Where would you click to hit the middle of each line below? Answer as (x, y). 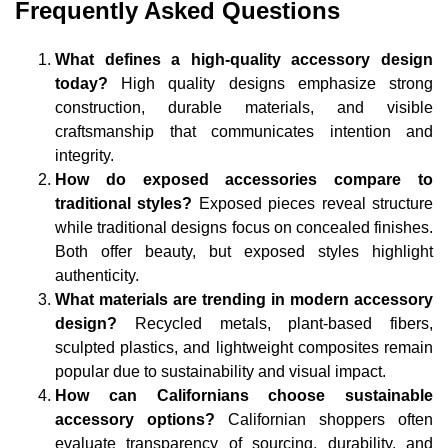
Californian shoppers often (330, 420)
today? (88, 84)
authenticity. (97, 276)
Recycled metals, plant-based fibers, (283, 324)
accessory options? (141, 420)
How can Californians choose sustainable (244, 396)
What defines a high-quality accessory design (244, 60)
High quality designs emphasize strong (277, 84)
